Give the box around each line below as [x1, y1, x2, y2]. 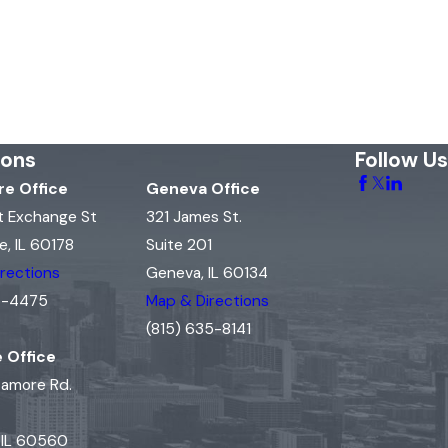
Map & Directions [146, 291, 269, 312]
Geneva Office [146, 179, 260, 200]
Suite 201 [146, 235, 212, 256]
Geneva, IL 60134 [146, 263, 268, 284]
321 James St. [146, 207, 242, 228]
